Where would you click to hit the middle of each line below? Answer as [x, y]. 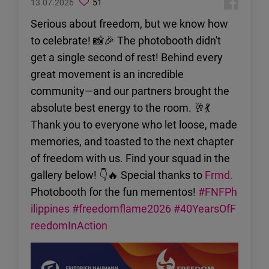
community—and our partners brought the [130, 90]
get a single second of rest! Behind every [127, 57]
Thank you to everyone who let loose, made [134, 124]
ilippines [50, 208]
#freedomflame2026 [122, 208]
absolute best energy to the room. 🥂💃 [120, 107]
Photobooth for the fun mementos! [114, 191]
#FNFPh [218, 191]
